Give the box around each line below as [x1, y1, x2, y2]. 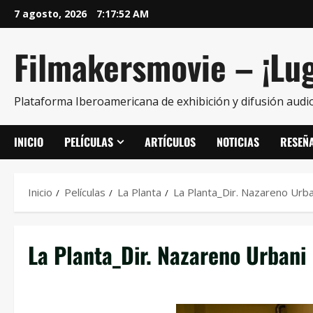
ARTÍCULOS [145, 133, 196, 150]
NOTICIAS [217, 133, 259, 150]
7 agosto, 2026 [14, 7, 89, 20]
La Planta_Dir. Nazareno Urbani [28, 238, 306, 271]
